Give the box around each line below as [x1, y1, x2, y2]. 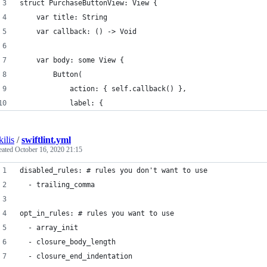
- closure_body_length [20, 238, 116, 246]
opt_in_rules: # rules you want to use [20, 209, 174, 218]
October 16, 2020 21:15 [15, 145, 82, 154]
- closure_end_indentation [20, 252, 132, 260]
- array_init [20, 223, 78, 232]
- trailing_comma [20, 181, 95, 189]
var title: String [20, 13, 107, 21]
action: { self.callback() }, [20, 85, 187, 93]
